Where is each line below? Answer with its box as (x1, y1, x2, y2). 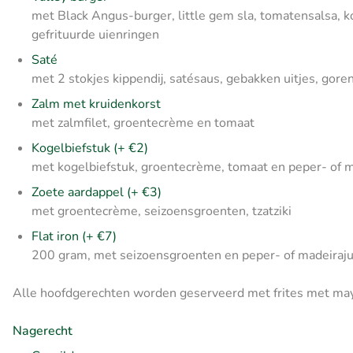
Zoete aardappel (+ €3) (32, 183, 162, 201)
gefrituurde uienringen (32, 25, 159, 43)
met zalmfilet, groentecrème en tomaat (32, 113, 255, 132)
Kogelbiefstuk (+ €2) (32, 139, 148, 157)
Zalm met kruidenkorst (32, 95, 161, 113)
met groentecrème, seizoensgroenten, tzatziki (32, 202, 295, 220)
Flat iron (32, 227, 79, 245)
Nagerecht (13, 321, 72, 340)
